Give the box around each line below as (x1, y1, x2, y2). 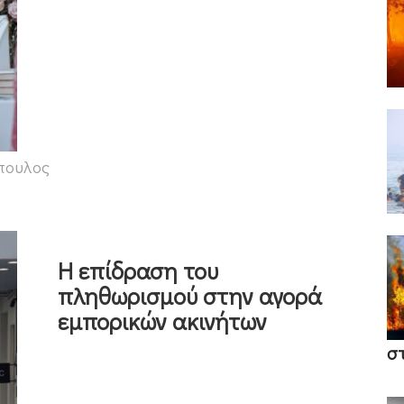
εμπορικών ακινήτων (58, 305, 267, 336)
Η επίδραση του (58, 254, 218, 286)
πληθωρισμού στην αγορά (58, 280, 322, 311)
